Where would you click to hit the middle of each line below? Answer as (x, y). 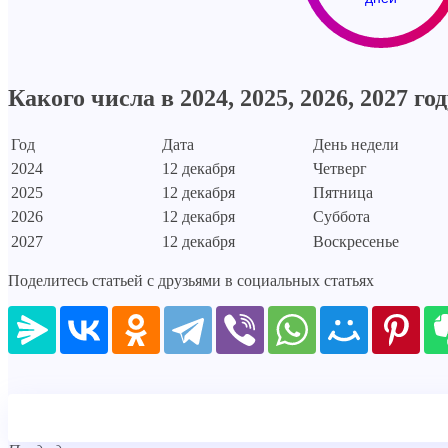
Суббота (341, 217)
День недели (356, 145)
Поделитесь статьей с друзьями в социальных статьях (191, 281)
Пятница (343, 193)
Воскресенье (356, 242)
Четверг (340, 169)
